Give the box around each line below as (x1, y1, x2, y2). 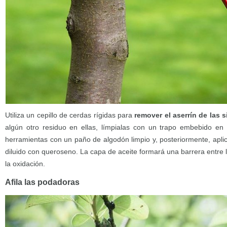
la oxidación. (5, 159, 45, 168)
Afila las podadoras (5, 177, 80, 186)
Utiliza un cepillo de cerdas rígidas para (5, 110, 135, 119)
